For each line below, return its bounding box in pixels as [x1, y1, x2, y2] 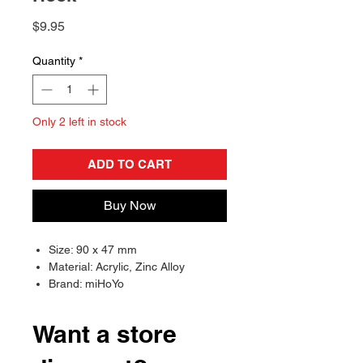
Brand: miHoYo [49, 277, 124, 291]
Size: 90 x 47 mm [49, 243, 137, 257]
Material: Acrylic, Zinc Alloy [49, 260, 185, 274]
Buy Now [103, 198, 156, 214]
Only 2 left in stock [32, 115, 126, 129]
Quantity [32, 54, 75, 68]
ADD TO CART [88, 157, 172, 172]
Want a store [32, 319, 177, 349]
